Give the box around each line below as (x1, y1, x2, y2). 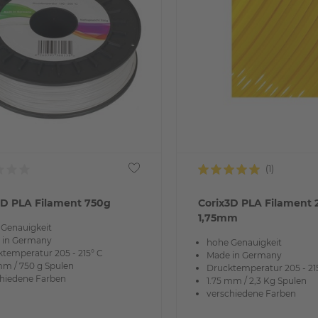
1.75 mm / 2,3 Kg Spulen (206, 275, 307, 286)
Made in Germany (206, 249, 282, 261)
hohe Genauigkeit (206, 236, 282, 248)
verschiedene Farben (206, 287, 296, 299)
